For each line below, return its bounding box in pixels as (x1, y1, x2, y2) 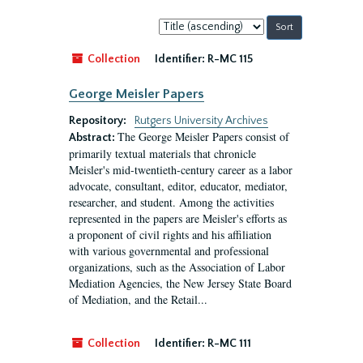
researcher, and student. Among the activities (69, 194, 274, 210)
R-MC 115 (207, 53, 253, 66)
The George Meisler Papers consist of (117, 129, 289, 144)
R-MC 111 (207, 337, 251, 350)
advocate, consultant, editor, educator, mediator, (69, 178, 288, 194)
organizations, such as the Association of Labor (69, 259, 285, 275)
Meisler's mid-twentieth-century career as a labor (69, 162, 293, 177)
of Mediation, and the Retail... (69, 292, 207, 307)
